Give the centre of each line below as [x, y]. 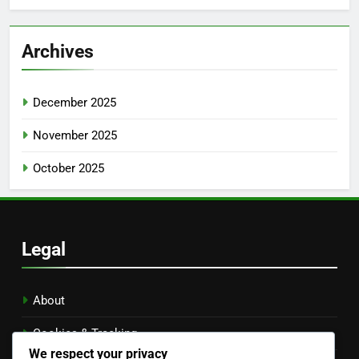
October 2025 [69, 169]
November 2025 [75, 136]
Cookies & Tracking [85, 334]
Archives [58, 52]
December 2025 [75, 103]
